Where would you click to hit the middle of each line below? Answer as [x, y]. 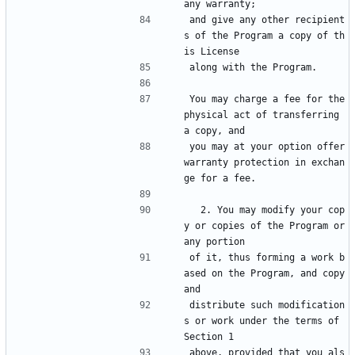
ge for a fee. [220, 179]
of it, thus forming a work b [267, 258]
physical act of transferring [261, 115]
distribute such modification [267, 305]
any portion [214, 242]
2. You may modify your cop [195, 210]
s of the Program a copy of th [264, 36]
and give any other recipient [267, 20]
